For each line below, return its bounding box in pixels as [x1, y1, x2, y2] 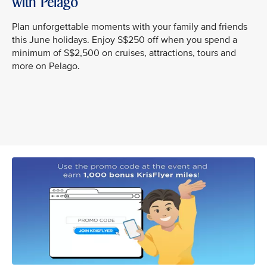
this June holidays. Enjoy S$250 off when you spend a [12, 33, 237, 46]
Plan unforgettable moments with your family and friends [12, 20, 247, 33]
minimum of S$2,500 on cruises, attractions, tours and [12, 46, 236, 59]
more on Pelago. [12, 60, 80, 72]
